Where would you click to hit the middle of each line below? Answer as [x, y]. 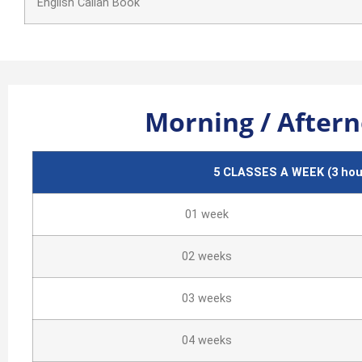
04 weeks [207, 341]
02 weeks [207, 257]
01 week [207, 215]
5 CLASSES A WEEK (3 [275, 173]
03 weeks [207, 299]
